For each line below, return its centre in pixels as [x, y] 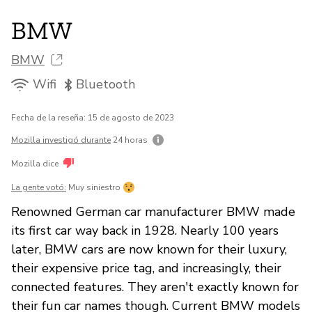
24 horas [130, 140]
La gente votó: [39, 187]
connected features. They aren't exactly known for [155, 287]
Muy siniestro [94, 187]
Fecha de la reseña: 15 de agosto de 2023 [93, 117]
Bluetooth [106, 85]
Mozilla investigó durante [61, 140]
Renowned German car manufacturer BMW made [153, 211]
